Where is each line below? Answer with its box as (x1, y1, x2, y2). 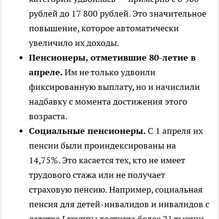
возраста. (29, 110, 67, 122)
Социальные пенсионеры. (29, 125, 146, 136)
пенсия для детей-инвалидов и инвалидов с (29, 198, 209, 210)
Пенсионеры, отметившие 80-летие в (29, 51, 196, 63)
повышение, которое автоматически (29, 22, 179, 34)
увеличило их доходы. (29, 37, 119, 48)
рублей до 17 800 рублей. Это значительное (29, 7, 206, 19)
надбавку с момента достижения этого (29, 95, 187, 107)
